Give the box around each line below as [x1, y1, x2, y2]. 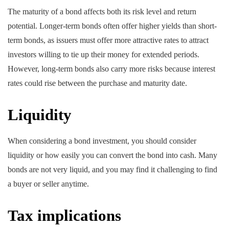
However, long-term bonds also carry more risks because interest [8, 64, 215, 74]
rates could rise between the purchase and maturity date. [8, 79, 187, 88]
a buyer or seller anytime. [8, 179, 89, 188]
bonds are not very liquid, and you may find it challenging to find [8, 165, 217, 174]
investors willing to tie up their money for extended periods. [8, 50, 199, 59]
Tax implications [8, 206, 121, 224]
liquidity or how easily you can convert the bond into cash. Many [8, 150, 217, 159]
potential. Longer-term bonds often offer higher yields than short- [8, 21, 217, 31]
